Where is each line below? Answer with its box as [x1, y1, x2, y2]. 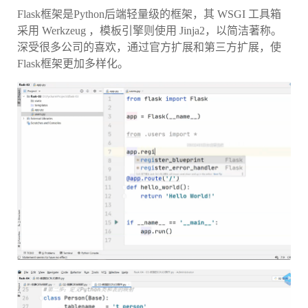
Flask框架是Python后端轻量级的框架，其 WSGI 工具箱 [17, 8, 281, 20]
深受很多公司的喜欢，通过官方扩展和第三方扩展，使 [17, 41, 281, 53]
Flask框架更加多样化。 [17, 57, 129, 69]
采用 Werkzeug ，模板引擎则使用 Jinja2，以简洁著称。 [17, 24, 282, 36]
